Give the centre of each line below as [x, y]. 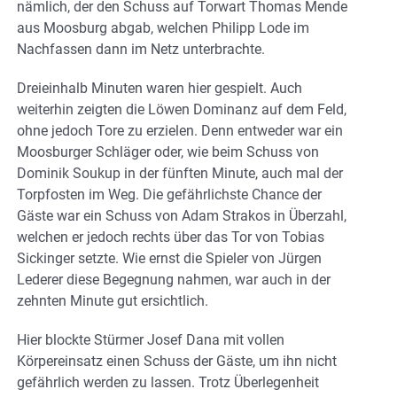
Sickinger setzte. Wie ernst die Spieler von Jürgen [169, 259]
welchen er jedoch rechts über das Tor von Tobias [171, 237]
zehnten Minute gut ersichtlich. [113, 301]
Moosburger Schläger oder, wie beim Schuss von [168, 152]
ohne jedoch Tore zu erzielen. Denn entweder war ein [180, 131]
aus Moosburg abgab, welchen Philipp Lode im [163, 28]
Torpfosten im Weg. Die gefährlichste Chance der [169, 195]
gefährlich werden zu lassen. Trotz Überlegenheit [168, 383]
